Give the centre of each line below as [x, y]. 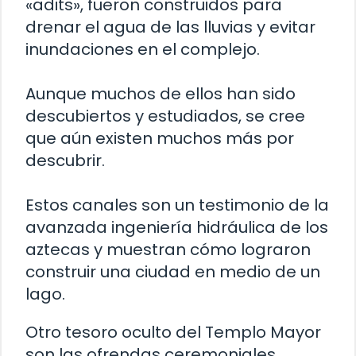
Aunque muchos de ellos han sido [161, 93]
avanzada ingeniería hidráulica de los [177, 227]
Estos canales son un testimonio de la [177, 205]
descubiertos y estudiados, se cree [165, 116]
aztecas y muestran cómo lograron [168, 249]
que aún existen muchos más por [160, 138]
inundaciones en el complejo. [143, 49]
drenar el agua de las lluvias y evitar [170, 27]
